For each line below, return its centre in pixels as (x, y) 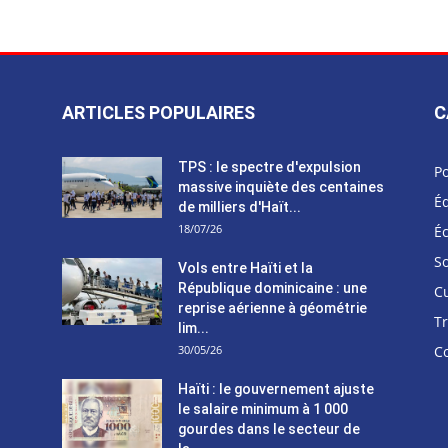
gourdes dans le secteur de (269, 429)
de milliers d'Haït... (239, 207)
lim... (193, 328)
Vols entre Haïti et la (245, 268)
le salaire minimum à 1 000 (263, 409)
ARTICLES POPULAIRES (158, 113)
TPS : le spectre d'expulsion (269, 167)
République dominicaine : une (272, 288)
